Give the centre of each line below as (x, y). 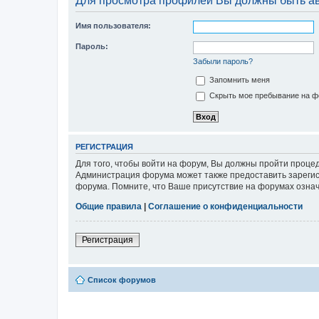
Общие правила (109, 206)
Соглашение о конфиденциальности (225, 206)
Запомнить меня (239, 80)
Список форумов (122, 279)
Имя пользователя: (113, 26)
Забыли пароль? (223, 61)
